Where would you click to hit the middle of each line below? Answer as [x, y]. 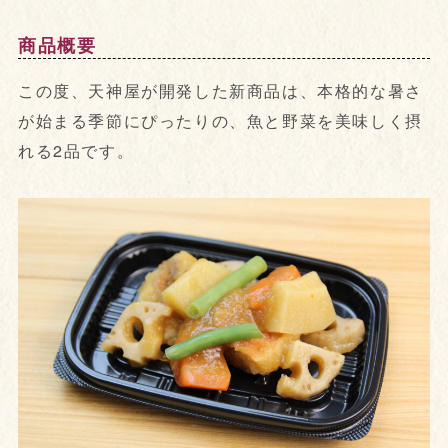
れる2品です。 [76, 151]
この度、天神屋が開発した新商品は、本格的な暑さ [220, 91]
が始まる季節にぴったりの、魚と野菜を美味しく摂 [220, 121]
